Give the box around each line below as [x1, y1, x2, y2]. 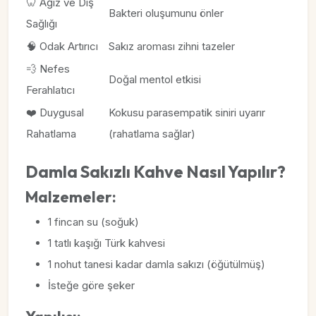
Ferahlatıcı [26, 83, 75, 97]
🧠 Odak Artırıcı [26, 39, 98, 53]
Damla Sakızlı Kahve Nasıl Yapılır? [25, 162, 286, 182]
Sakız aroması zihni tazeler [109, 39, 235, 53]
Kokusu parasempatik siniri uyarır [109, 106, 265, 119]
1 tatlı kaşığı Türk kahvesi [48, 236, 165, 250]
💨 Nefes [26, 62, 70, 75]
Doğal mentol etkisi [109, 73, 201, 86]
